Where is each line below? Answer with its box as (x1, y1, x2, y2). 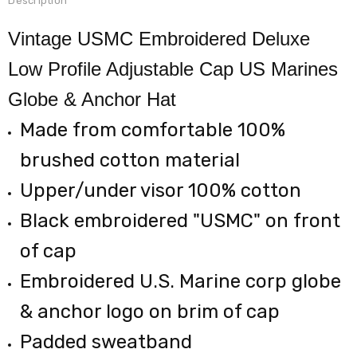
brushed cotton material (20, 148, 241, 171)
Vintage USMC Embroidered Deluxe (8, 27, 311, 49)
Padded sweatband (20, 330, 193, 353)
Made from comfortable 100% (20, 118, 286, 141)
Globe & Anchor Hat (8, 88, 177, 110)
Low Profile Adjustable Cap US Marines (8, 57, 339, 80)
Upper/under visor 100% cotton (20, 178, 307, 202)
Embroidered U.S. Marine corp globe (20, 269, 342, 292)
